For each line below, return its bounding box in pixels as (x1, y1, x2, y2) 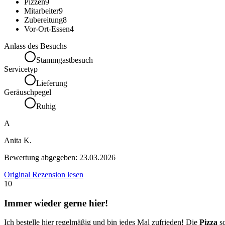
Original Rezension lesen (4, 170, 83, 179)
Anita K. (4, 136, 32, 145)
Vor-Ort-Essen (24, 24, 70, 33)
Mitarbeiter (24, 6, 59, 15)
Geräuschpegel (4, 87, 51, 96)
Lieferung (36, 78, 67, 87)
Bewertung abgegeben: (4, 153, 79, 162)
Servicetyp (4, 64, 38, 73)
